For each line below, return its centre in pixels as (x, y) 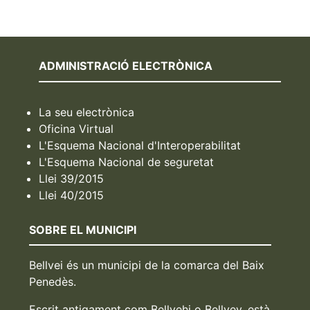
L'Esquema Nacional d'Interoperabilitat (139, 145)
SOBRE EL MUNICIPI (83, 229)
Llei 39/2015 (71, 178)
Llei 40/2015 (71, 195)
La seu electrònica (86, 112)
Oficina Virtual (76, 128)
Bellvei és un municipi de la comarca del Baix (147, 265)
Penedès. (53, 282)
